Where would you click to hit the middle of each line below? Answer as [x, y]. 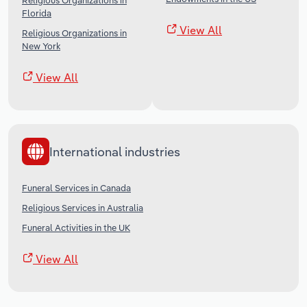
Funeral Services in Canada [76, 188]
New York [41, 46]
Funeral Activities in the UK [76, 228]
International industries [115, 151]
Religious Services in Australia [83, 208]
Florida [37, 13]
